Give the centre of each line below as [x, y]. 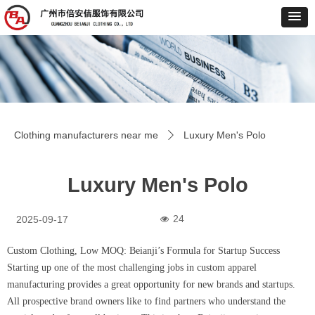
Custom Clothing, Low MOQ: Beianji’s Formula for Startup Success [143, 251]
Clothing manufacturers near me [86, 135]
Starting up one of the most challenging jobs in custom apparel [132, 268]
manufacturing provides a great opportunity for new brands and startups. [151, 284]
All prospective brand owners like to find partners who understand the [146, 301]
